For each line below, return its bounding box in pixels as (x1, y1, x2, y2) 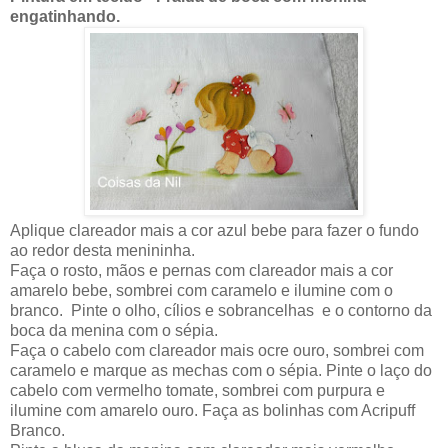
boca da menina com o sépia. (10, 321, 218, 339)
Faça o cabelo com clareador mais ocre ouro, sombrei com (10, 341, 424, 359)
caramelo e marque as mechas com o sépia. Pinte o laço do (10, 361, 432, 379)
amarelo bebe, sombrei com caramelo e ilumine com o (10, 281, 393, 299)
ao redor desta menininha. (10, 241, 195, 259)
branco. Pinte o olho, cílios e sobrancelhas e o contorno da (10, 301, 432, 319)
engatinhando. (10, 7, 120, 25)
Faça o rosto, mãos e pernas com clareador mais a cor (10, 261, 393, 279)
